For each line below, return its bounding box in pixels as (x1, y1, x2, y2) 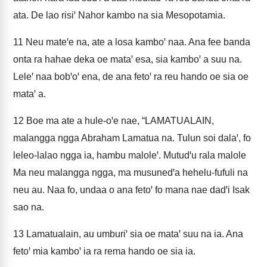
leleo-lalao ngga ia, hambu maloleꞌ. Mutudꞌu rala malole (13, 150, 246, 160)
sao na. (13, 202, 44, 212)
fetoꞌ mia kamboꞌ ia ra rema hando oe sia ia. (13, 246, 195, 256)
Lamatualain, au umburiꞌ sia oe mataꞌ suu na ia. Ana (24, 229, 243, 239)
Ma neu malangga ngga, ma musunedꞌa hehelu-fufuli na (13, 167, 248, 178)
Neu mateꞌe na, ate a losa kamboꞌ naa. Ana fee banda (23, 37, 250, 47)
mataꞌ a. (13, 89, 46, 99)
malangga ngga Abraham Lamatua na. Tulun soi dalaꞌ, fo (13, 133, 251, 143)
